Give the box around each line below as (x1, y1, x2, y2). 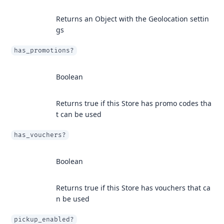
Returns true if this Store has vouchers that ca (56, 183, 210, 192)
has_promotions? (14, 46, 74, 54)
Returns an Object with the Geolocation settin (56, 14, 209, 23)
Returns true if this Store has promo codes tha (56, 98, 211, 108)
